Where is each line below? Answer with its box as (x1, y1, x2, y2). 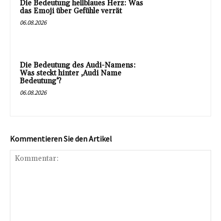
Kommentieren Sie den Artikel (10, 134, 112, 144)
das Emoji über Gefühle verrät (20, 6, 122, 16)
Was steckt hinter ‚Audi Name (20, 68, 121, 78)
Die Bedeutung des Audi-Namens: (20, 60, 136, 70)
